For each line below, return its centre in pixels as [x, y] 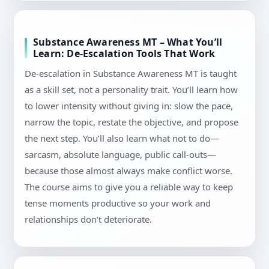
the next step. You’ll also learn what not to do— [122, 138]
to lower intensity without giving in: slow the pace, [129, 106]
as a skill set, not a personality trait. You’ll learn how [131, 90]
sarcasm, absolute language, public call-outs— [120, 155]
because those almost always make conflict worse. [128, 171]
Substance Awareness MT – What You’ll [128, 42]
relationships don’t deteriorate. [88, 219]
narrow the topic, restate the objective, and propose [131, 122]
